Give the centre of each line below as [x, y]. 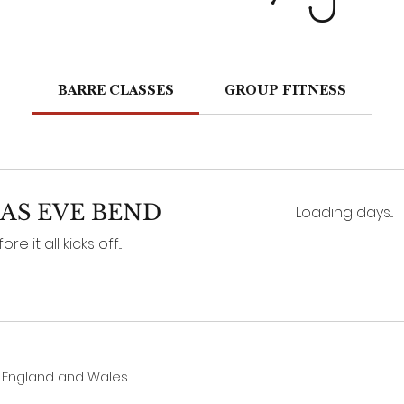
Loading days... [345, 212]
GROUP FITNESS [286, 91]
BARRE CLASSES [115, 91]
